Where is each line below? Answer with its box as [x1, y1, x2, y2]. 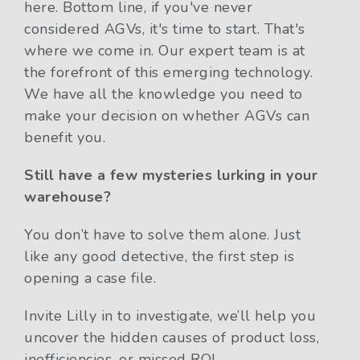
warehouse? [24, 187, 111, 207]
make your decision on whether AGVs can [24, 106, 309, 126]
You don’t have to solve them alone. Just [24, 225, 301, 245]
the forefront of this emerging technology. [24, 63, 313, 83]
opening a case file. [24, 268, 156, 288]
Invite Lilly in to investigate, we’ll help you [24, 306, 316, 326]
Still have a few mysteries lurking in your [24, 166, 317, 186]
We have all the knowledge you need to [24, 84, 303, 104]
